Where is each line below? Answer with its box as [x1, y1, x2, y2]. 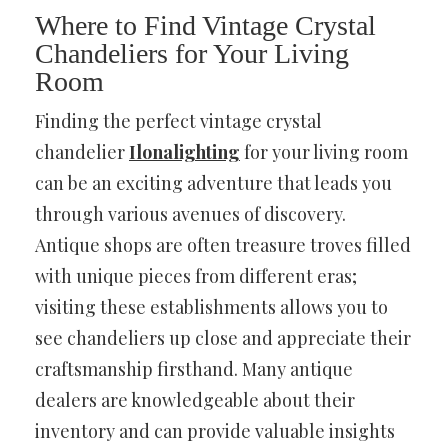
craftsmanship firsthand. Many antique [35, 356, 353, 381]
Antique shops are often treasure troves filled [35, 232, 411, 257]
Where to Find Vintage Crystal [35, 9, 376, 41]
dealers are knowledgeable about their [35, 387, 355, 412]
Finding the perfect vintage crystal [35, 108, 322, 133]
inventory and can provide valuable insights [35, 418, 395, 443]
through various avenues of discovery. [35, 201, 346, 226]
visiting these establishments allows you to [35, 294, 388, 319]
